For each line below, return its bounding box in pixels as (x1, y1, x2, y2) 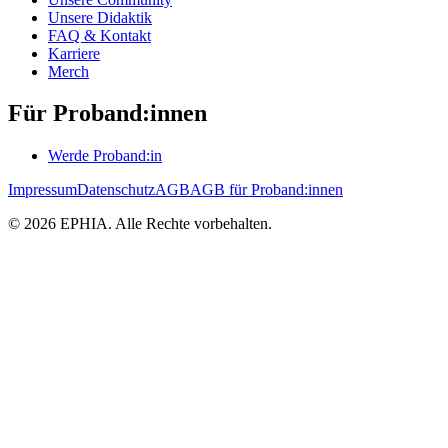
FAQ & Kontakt (48, 26, 151, 44)
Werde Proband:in (48, 147, 162, 165)
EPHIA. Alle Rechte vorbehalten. (56, 215, 272, 233)
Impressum (8, 181, 77, 199)
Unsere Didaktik (48, 8, 152, 26)
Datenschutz (77, 181, 155, 199)
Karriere (48, 44, 100, 62)
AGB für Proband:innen (190, 181, 343, 199)
